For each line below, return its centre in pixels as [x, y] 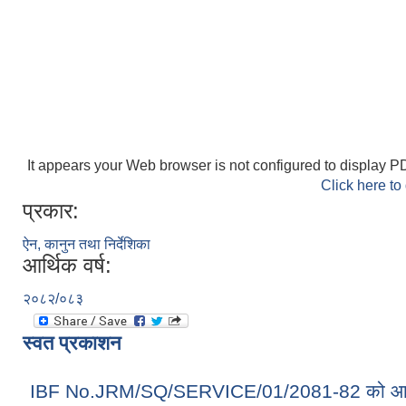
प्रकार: [51, 211]
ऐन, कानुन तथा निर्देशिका [87, 244]
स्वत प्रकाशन [72, 343]
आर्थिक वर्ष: [67, 265]
